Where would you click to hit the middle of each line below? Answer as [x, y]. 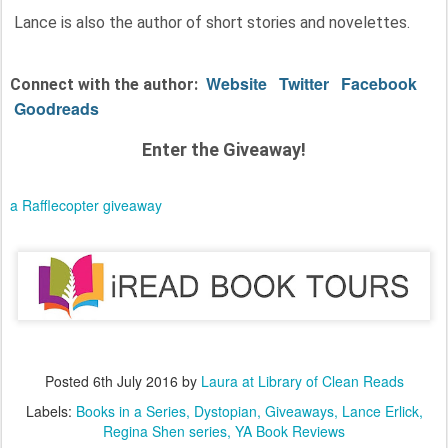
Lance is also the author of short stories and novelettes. [210, 22]
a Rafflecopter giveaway [86, 204]
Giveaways [299, 410]
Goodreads [56, 108]
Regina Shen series [165, 430]
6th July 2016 [135, 380]
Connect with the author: [108, 84]
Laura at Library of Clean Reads [302, 380]
